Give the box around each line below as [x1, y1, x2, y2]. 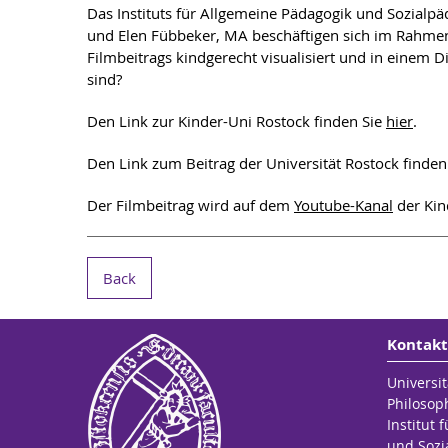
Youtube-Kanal [294, 195, 393, 215]
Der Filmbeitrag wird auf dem [87, 195, 294, 215]
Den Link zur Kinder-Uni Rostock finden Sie [87, 111, 386, 131]
